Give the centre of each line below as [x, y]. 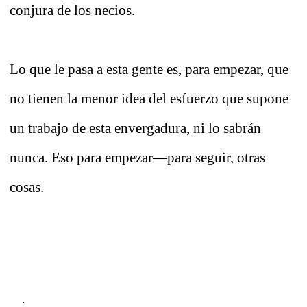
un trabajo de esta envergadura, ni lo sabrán [135, 128]
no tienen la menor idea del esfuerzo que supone [149, 99]
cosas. [27, 187]
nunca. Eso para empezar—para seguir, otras [137, 158]
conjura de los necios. [72, 11]
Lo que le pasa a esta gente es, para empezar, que [149, 70]
